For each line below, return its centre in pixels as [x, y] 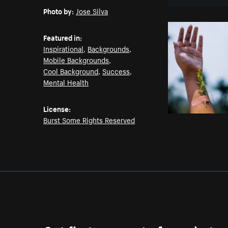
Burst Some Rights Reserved [89, 120]
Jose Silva [92, 11]
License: [57, 109]
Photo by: [59, 11]
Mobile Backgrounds [76, 60]
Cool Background [71, 71]
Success [116, 71]
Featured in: [63, 37]
